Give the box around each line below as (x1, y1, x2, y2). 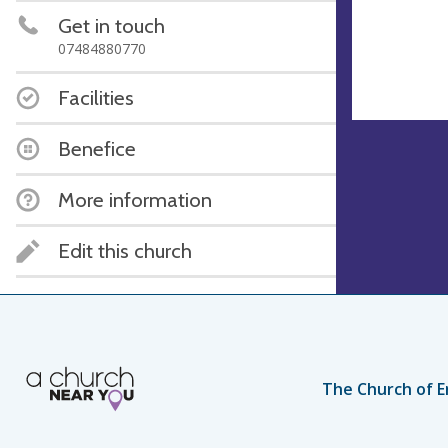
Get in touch (58, 12, 165, 38)
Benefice (58, 135, 136, 161)
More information (58, 186, 212, 212)
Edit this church (58, 237, 192, 263)
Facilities (58, 84, 134, 110)
